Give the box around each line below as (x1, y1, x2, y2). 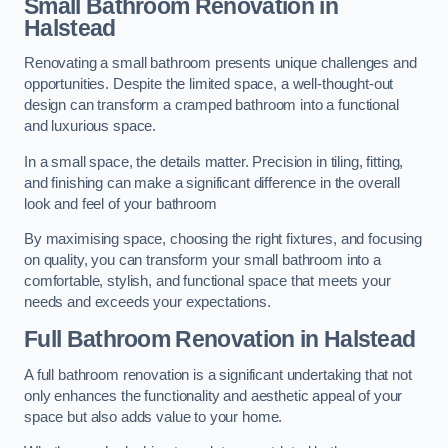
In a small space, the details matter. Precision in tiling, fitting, (24, 153, 404, 170)
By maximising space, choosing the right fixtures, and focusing (24, 231, 422, 248)
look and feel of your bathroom (24, 195, 217, 212)
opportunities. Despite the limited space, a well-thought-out (24, 76, 394, 93)
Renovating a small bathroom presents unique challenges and (24, 55, 417, 72)
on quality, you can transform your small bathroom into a (24, 252, 381, 269)
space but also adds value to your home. (24, 408, 283, 425)
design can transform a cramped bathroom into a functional (24, 97, 399, 114)
